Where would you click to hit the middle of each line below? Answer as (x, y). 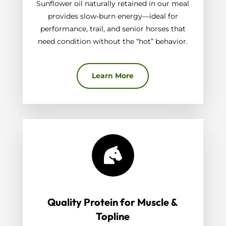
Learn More (113, 76)
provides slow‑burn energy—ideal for (113, 16)
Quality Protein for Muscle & (113, 202)
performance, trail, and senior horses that (113, 29)
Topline (113, 216)
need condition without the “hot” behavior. (113, 42)
